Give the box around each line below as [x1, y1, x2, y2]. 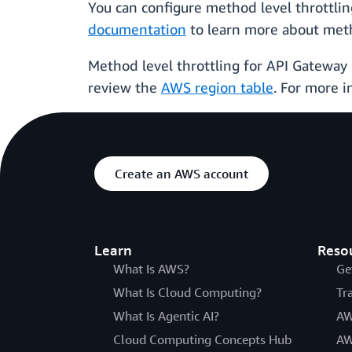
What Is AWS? [113, 261, 189, 277]
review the [88, 79, 161, 97]
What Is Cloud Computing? [113, 284, 262, 301]
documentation [88, 20, 186, 38]
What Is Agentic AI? [113, 308, 219, 324]
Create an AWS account [115, 166, 248, 182]
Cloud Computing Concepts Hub [113, 332, 291, 348]
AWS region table [161, 79, 273, 97]
